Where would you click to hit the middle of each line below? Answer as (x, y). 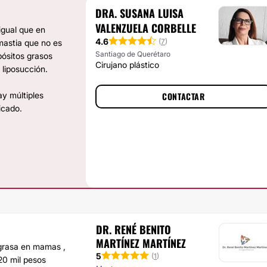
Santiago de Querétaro (133, 54)
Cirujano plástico (127, 65)
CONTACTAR (184, 96)
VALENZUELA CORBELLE (146, 28)
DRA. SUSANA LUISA (139, 13)
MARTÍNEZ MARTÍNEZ (141, 243)
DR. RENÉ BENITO (133, 229)
